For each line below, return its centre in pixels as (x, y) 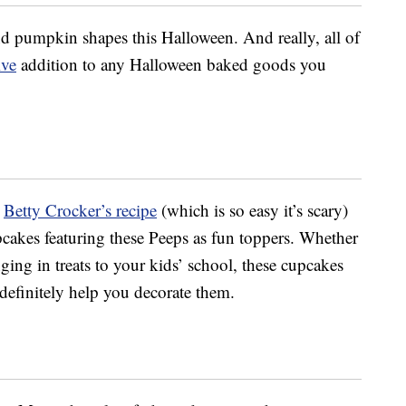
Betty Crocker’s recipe (80, 210)
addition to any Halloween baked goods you (171, 64)
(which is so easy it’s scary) (252, 210)
